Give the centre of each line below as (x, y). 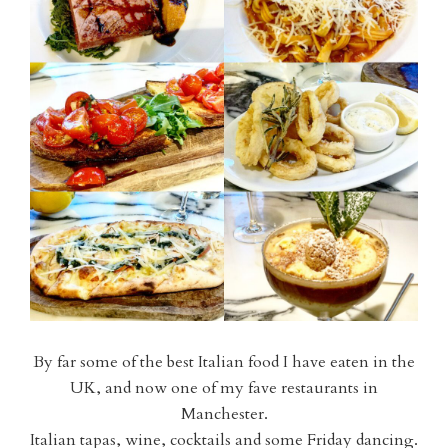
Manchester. (224, 414)
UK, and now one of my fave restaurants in (224, 388)
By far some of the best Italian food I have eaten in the (224, 362)
